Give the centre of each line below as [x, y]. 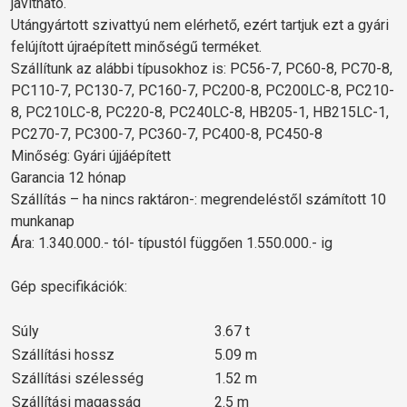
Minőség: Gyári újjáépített [91, 155]
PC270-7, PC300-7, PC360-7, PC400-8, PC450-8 [167, 134]
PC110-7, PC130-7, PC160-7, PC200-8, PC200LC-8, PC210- [203, 90]
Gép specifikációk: [69, 286]
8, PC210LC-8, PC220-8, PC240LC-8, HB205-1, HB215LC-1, [200, 112]
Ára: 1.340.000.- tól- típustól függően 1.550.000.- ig [172, 243]
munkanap [43, 221]
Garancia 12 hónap [69, 177]
